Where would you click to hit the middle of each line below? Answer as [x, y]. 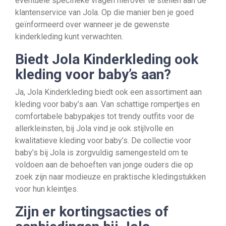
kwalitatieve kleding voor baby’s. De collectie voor [103, 140]
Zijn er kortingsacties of [92, 212]
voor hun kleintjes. [47, 189]
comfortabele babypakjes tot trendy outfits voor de [105, 116]
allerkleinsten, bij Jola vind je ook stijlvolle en [94, 128]
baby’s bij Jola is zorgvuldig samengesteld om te [102, 153]
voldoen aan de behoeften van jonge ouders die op [104, 165]
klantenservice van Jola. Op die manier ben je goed [104, 12]
